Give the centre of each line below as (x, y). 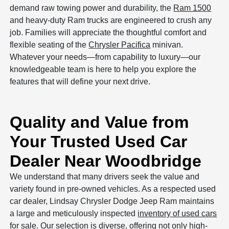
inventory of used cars (177, 214)
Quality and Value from (99, 122)
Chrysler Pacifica (120, 45)
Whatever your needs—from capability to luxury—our (105, 57)
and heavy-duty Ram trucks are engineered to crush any (111, 20)
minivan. (167, 45)
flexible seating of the (49, 45)
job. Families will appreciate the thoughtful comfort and (108, 33)
